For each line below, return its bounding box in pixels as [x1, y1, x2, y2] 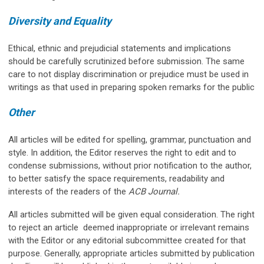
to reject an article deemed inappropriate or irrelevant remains [8, 222, 249, 233]
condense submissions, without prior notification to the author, [8, 160, 252, 171]
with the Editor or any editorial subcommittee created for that [8, 235, 246, 246]
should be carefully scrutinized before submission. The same [8, 55, 245, 67]
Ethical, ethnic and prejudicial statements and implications [8, 42, 231, 54]
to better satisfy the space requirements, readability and [8, 173, 225, 184]
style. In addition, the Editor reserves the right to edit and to [8, 147, 236, 158]
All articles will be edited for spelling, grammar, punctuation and [8, 134, 251, 145]
